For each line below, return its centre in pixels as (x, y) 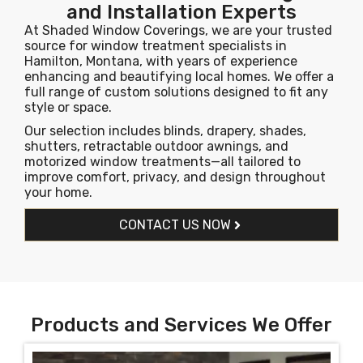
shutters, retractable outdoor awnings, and (156, 146)
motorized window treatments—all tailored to (162, 162)
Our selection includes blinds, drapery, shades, (165, 131)
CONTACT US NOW (175, 225)
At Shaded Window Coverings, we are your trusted (178, 30)
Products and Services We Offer (181, 325)
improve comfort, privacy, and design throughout (175, 177)
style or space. (68, 107)
